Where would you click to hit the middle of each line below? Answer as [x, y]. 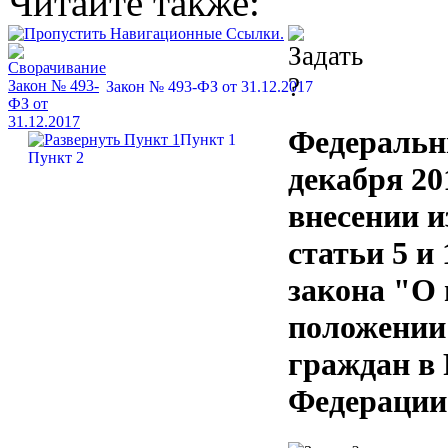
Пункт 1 [208, 139]
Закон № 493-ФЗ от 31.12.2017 [209, 86]
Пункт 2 [56, 157]
